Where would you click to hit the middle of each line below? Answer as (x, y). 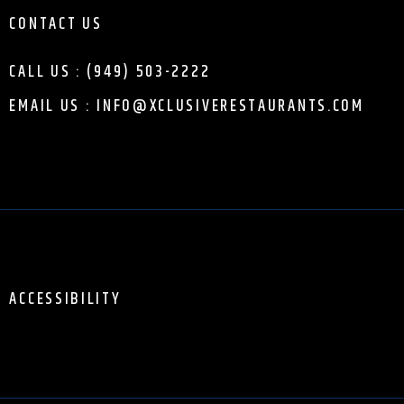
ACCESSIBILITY (65, 299)
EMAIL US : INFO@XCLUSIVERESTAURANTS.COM (187, 106)
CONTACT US (56, 24)
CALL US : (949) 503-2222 (110, 72)
